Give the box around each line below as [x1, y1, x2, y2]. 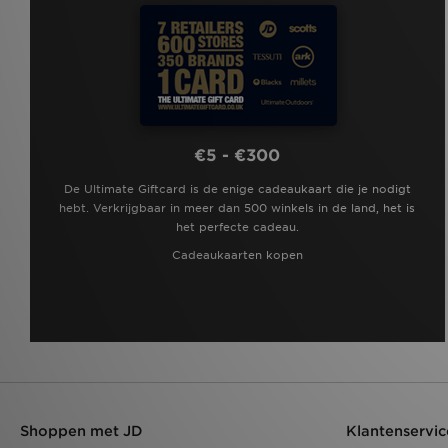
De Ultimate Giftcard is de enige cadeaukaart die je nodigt [63, 181, 411, 196]
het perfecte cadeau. [175, 219, 299, 234]
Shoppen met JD [20, 422, 143, 439]
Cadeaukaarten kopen [171, 247, 303, 262]
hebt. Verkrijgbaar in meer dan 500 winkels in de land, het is [59, 200, 416, 215]
